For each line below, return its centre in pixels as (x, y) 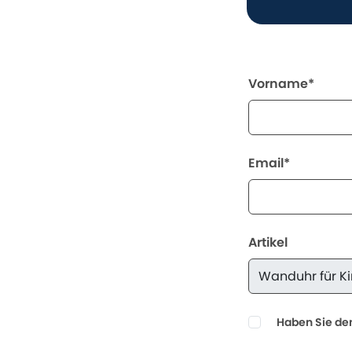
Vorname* (282, 83)
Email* (269, 163)
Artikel (268, 242)
